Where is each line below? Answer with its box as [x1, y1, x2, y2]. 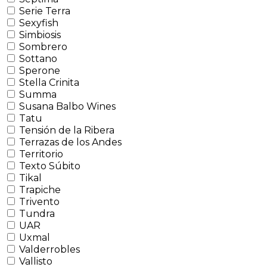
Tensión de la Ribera [19, 124, 114, 136]
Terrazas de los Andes [19, 136, 122, 148]
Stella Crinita [19, 76, 79, 88]
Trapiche [19, 184, 61, 195]
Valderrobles [19, 243, 80, 255]
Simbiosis [19, 29, 61, 41]
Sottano [19, 52, 57, 64]
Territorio [19, 148, 63, 160]
